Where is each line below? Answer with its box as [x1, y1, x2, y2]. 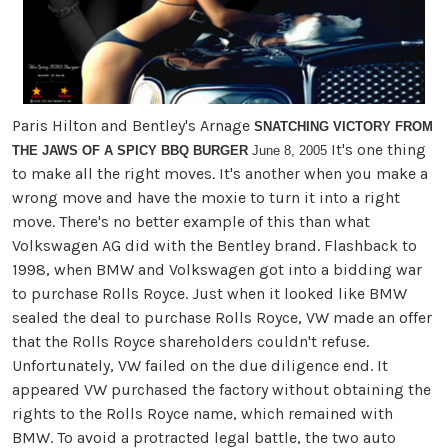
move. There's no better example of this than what [12, 212, 370, 232]
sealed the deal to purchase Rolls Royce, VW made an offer [12, 308, 432, 328]
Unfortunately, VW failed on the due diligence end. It [12, 356, 388, 376]
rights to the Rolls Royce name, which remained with [12, 404, 393, 424]
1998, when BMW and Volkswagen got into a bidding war [12, 260, 422, 280]
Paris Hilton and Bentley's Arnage [12, 116, 254, 136]
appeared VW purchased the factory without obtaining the [12, 380, 431, 400]
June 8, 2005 [248, 143, 327, 159]
